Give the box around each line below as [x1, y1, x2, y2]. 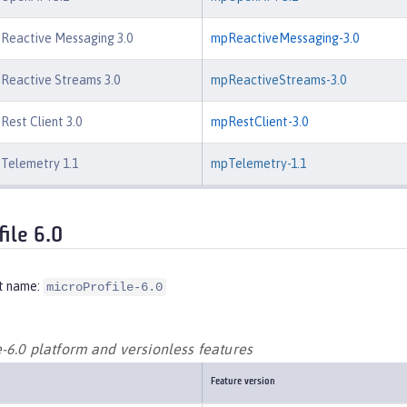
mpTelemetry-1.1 [211, 156, 306, 172]
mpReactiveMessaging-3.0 [211, 31, 359, 46]
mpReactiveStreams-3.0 [211, 73, 346, 88]
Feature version [211, 376, 275, 387]
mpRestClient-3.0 [211, 114, 308, 130]
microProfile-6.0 [46, 280, 163, 295]
